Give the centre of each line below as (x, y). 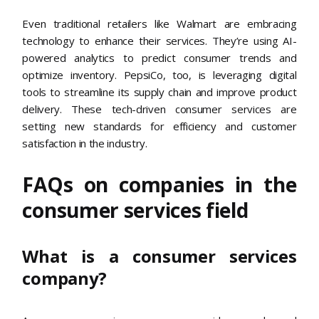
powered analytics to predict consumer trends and (159, 57)
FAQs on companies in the (159, 184)
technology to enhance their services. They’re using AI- (159, 40)
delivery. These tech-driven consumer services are (159, 109)
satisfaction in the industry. (85, 143)
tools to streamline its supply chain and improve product (159, 91)
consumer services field (135, 210)
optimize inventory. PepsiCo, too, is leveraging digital (159, 74)
